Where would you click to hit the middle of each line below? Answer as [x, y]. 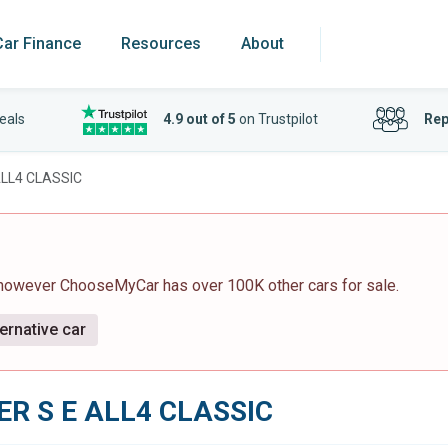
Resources [161, 43]
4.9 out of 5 [199, 119]
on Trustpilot [276, 119]
